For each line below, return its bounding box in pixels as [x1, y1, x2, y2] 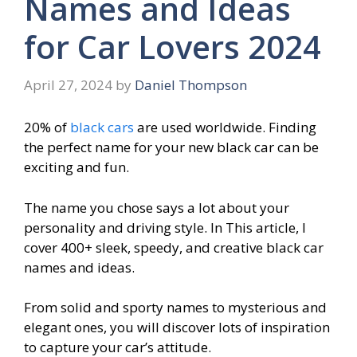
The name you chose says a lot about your [24, 198, 289, 217]
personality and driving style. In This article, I [24, 218, 306, 237]
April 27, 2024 [24, 75, 112, 94]
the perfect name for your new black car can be [24, 138, 319, 157]
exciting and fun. [24, 158, 132, 177]
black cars [70, 118, 134, 137]
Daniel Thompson [135, 75, 247, 94]
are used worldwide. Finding [134, 118, 316, 137]
